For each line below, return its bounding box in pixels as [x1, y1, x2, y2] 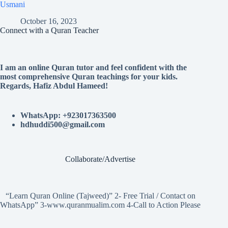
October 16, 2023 [20, 16, 77, 25]
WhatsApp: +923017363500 [20, 110, 116, 120]
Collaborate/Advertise [65, 154, 136, 163]
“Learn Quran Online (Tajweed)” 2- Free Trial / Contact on [5, 191, 195, 201]
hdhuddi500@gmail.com [20, 120, 105, 129]
